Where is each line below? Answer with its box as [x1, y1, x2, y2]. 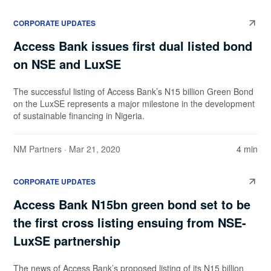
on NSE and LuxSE [13, 55, 121, 73]
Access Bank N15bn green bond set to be [13, 195, 250, 214]
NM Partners [13, 143, 62, 155]
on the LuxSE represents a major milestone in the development [13, 97, 255, 110]
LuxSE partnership [13, 232, 120, 250]
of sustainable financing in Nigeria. [13, 109, 145, 122]
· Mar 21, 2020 [62, 143, 120, 155]
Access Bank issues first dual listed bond [13, 37, 252, 55]
